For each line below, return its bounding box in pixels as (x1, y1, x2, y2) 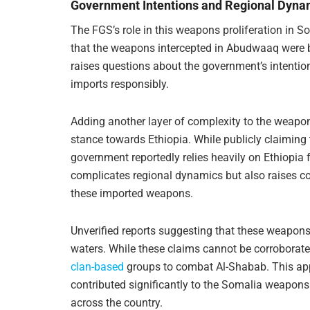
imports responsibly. (71, 77, 169, 91)
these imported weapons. (71, 186, 193, 200)
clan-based (71, 259, 124, 273)
